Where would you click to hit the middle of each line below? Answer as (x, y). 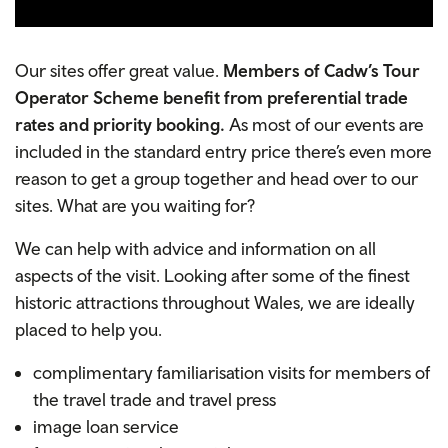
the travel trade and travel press (154, 400)
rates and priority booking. (122, 125)
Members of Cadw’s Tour (321, 71)
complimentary (93, 373)
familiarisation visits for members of (291, 373)
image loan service (106, 427)
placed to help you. (88, 330)
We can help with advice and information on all (195, 249)
